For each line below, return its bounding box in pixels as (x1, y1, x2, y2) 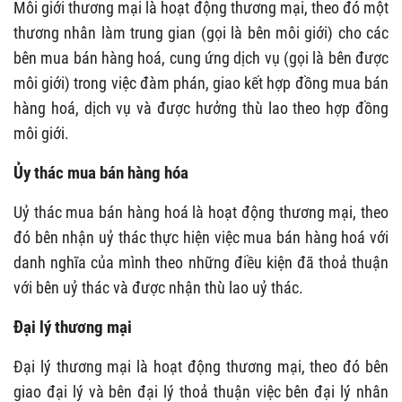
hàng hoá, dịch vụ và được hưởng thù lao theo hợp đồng (13, 98, 389, 118)
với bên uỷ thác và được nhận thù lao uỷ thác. (13, 277, 303, 297)
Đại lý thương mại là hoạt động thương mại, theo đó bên (13, 356, 389, 376)
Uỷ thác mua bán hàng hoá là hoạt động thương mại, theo (13, 202, 389, 222)
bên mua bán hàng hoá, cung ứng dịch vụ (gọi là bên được (13, 48, 389, 67)
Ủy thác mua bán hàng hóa (13, 162, 188, 183)
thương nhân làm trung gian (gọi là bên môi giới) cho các (13, 22, 389, 42)
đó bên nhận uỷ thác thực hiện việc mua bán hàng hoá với (13, 227, 389, 247)
